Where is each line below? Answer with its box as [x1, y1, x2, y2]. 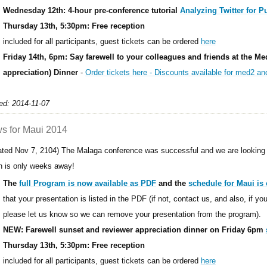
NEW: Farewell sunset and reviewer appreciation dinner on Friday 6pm [2, 225, 266, 234]
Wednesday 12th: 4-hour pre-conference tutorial [2, 5, 180, 15]
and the [156, 178, 188, 188]
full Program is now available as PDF [18, 178, 156, 188]
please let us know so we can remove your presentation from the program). [2, 209, 261, 219]
